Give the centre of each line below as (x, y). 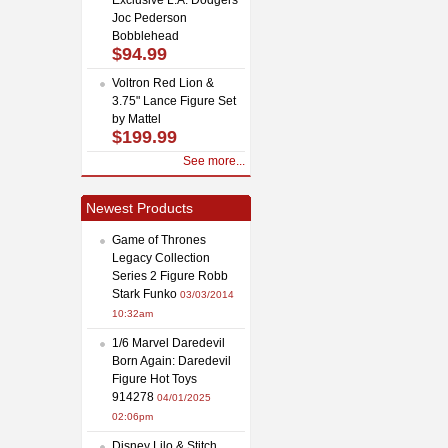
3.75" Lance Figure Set (174, 100)
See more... (214, 160)
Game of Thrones (159, 239)
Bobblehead (145, 35)
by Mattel (136, 118)
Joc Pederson (149, 17)
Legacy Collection (161, 257)
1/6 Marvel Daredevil (168, 342)
